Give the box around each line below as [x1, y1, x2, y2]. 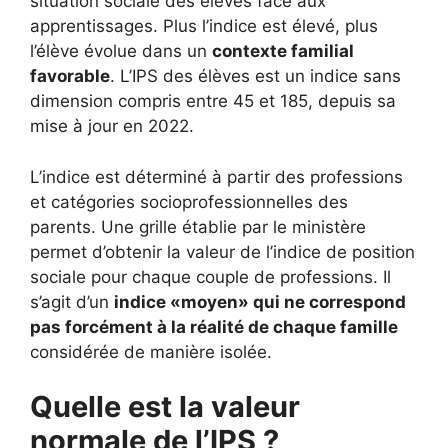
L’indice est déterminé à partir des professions [30, 166, 403, 187]
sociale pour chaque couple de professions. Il [30, 266, 391, 287]
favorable [30, 66, 110, 86]
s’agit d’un [30, 291, 114, 312]
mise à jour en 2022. [30, 116, 194, 136]
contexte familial [212, 41, 354, 61]
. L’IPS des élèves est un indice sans [110, 66, 401, 86]
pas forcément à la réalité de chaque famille [30, 316, 398, 337]
